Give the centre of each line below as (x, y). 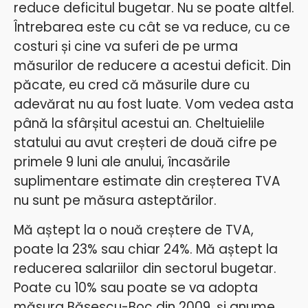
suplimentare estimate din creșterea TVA (147, 181)
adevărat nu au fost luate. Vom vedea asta (154, 104)
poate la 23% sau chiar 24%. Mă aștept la (146, 249)
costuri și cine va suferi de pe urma (126, 47)
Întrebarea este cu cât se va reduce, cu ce (152, 27)
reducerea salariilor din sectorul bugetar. (145, 268)
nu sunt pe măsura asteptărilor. (115, 201)
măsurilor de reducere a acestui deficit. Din (152, 66)
